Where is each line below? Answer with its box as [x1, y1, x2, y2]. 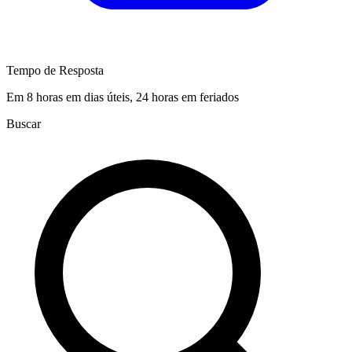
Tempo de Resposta [6, 64, 104, 78]
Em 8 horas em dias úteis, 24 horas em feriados [6, 90, 239, 104]
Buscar [6, 117, 41, 131]
